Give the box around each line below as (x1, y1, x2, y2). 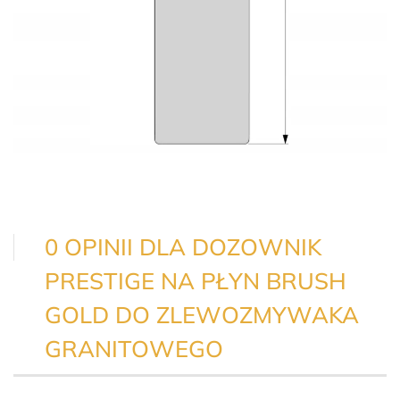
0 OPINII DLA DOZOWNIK (45, 232, 321, 262)
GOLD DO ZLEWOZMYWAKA (45, 300, 359, 329)
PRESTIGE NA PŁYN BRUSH (45, 266, 346, 296)
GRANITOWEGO (45, 334, 223, 363)
